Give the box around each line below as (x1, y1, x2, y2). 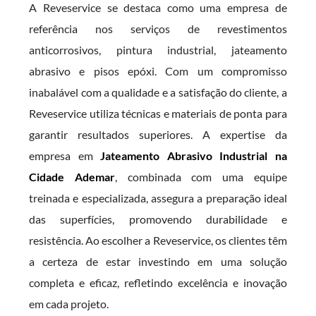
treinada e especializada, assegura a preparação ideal (29, 191, 287, 205)
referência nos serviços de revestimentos (29, 22, 287, 35)
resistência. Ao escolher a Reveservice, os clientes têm (29, 233, 287, 247)
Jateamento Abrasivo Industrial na (100, 149, 287, 162)
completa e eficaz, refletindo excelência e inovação (29, 276, 287, 289)
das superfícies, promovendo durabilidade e (29, 212, 287, 226)
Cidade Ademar (29, 170, 115, 183)
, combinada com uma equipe (114, 170, 287, 183)
